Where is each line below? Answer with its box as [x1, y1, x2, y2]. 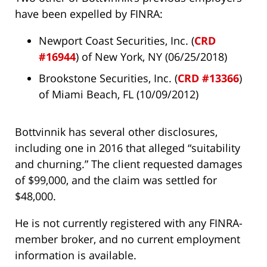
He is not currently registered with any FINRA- [15, 216, 243, 231]
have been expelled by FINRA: [15, 7, 163, 21]
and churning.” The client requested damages [15, 157, 243, 172]
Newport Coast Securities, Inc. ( [39, 33, 194, 48]
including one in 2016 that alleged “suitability [15, 141, 240, 156]
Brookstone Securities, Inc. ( [39, 71, 178, 86]
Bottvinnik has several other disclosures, [15, 125, 218, 139]
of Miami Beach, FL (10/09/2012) [39, 87, 198, 102]
